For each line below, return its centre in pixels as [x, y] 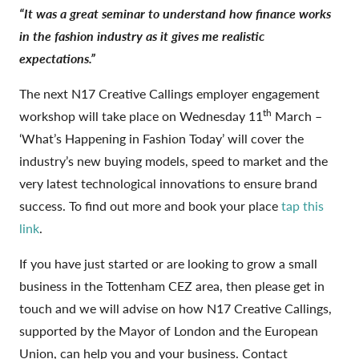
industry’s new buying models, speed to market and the [173, 160]
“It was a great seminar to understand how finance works [175, 13]
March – [297, 115]
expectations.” [57, 58]
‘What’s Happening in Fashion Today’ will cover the [161, 138]
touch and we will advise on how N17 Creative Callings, [175, 308]
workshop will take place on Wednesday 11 [141, 115]
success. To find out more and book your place [150, 205]
